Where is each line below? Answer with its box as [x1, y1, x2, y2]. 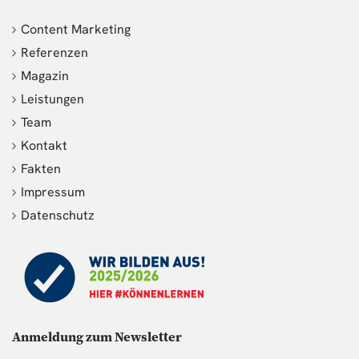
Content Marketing [20, 21, 131, 38]
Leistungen [20, 91, 84, 108]
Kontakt [20, 137, 67, 155]
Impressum [20, 184, 85, 201]
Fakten [20, 160, 61, 178]
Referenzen [20, 44, 88, 62]
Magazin [20, 67, 69, 85]
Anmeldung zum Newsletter [12, 328, 182, 346]
